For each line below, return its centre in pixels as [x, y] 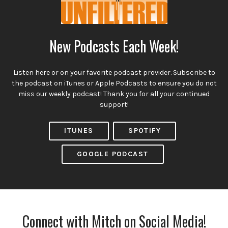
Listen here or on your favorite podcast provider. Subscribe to [114, 72]
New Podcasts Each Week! [114, 46]
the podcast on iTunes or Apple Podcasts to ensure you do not [114, 83]
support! [114, 104]
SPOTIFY [145, 131]
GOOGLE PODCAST [112, 154]
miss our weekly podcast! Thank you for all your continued [114, 94]
